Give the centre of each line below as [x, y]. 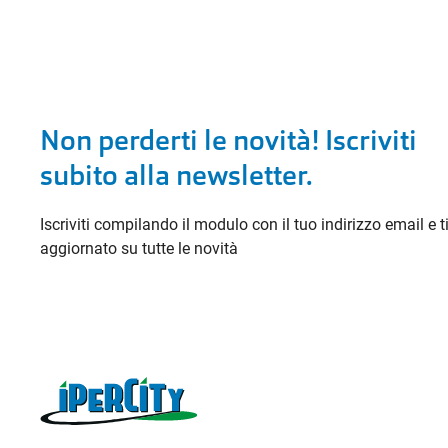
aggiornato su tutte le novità [139, 248]
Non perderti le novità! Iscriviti [228, 140]
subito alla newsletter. [176, 175]
